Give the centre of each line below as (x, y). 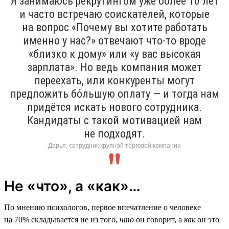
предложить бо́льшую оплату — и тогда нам (114, 94)
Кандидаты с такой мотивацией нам (114, 120)
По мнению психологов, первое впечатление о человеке (102, 207)
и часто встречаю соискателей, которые (114, 14)
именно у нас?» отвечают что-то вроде (114, 40)
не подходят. (114, 133)
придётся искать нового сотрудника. (114, 107)
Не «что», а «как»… (72, 186)
